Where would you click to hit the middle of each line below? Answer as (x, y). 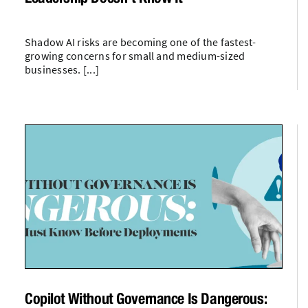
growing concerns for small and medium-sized (135, 55)
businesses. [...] (62, 69)
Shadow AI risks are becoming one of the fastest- (140, 42)
